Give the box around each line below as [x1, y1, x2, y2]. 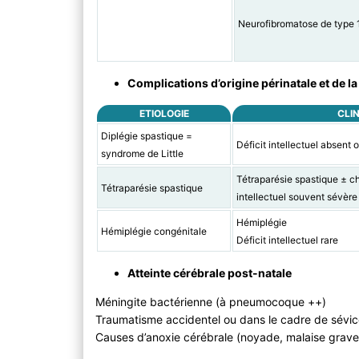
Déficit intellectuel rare [236, 234, 338, 247]
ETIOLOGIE [139, 107, 189, 120]
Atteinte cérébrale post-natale [127, 266, 292, 280]
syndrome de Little [100, 147, 184, 160]
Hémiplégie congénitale [100, 225, 207, 238]
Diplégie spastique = [100, 130, 192, 143]
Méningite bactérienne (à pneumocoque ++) [95, 295, 327, 309]
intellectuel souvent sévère [236, 191, 357, 204]
